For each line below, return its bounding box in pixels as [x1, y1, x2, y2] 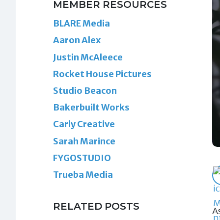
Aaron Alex [53, 34, 101, 46]
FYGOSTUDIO [53, 152, 111, 164]
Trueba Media [53, 168, 113, 180]
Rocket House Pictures [53, 68, 152, 80]
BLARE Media [53, 18, 110, 29]
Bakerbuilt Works [53, 102, 130, 113]
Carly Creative [53, 118, 115, 130]
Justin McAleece [53, 51, 123, 63]
